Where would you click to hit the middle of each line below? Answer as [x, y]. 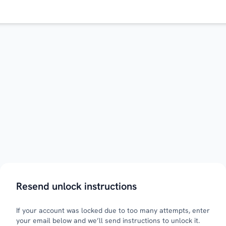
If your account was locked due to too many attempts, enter [113, 210]
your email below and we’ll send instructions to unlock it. [108, 220]
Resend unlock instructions [76, 186]
